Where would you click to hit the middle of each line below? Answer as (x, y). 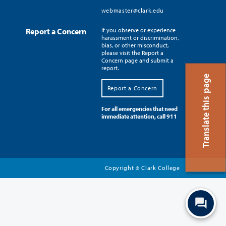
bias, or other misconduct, (135, 45)
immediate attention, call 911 (139, 116)
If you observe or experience (138, 30)
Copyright (120, 167)
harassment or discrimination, (140, 37)
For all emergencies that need (139, 108)
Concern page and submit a (137, 60)
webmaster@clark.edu (133, 10)
